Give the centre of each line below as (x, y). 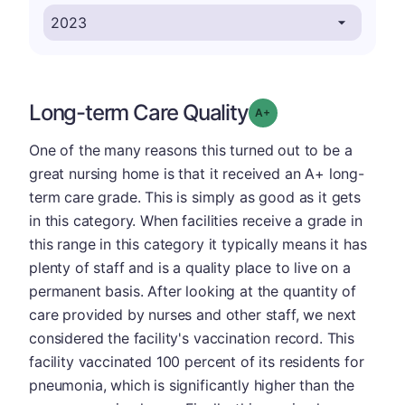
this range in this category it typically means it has (198, 244)
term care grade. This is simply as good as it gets (195, 197)
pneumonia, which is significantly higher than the (192, 385)
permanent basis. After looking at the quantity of (193, 291)
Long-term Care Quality (139, 112)
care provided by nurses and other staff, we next (193, 314)
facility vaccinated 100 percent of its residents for (197, 361)
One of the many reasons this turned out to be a (191, 150)
